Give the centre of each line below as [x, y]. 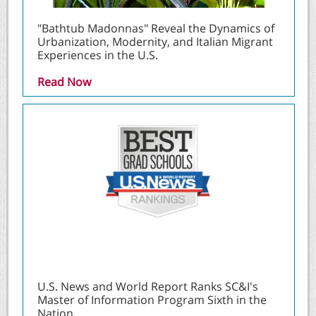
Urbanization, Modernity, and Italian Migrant [155, 42]
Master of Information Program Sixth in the [152, 300]
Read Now [64, 82]
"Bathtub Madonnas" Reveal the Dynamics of [156, 28]
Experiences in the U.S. [98, 55]
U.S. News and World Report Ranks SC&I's [148, 286]
